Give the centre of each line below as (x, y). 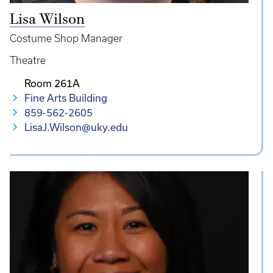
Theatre (28, 61)
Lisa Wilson (47, 20)
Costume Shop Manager (66, 39)
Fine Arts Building (66, 98)
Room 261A (52, 83)
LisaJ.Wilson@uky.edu (76, 127)
